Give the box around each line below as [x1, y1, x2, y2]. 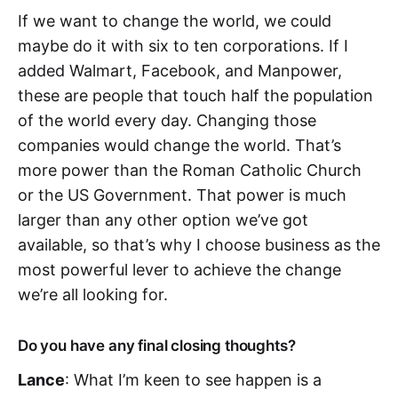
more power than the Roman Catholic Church [18, 161, 362, 179]
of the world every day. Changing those [18, 111, 316, 130]
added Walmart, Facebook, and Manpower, [18, 61, 342, 80]
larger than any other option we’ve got [18, 211, 308, 229]
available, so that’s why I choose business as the [18, 235, 380, 254]
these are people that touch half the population [18, 86, 373, 105]
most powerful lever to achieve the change [18, 260, 341, 279]
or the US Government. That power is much [18, 186, 346, 204]
